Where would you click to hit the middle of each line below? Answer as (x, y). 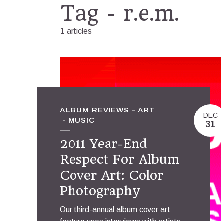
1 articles (76, 31)
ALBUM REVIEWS (94, 110)
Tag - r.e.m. (120, 13)
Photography (100, 191)
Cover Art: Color (111, 175)
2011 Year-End (103, 143)
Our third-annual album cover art (115, 209)
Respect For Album (119, 159)
